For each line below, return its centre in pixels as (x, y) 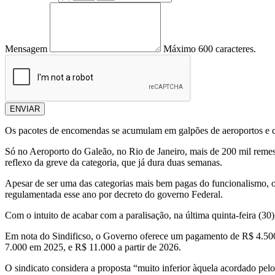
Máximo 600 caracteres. (210, 49)
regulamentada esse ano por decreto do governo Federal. (114, 195)
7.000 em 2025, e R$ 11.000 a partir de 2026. (93, 247)
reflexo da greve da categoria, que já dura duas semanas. (114, 163)
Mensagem (26, 49)
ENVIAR (25, 109)
